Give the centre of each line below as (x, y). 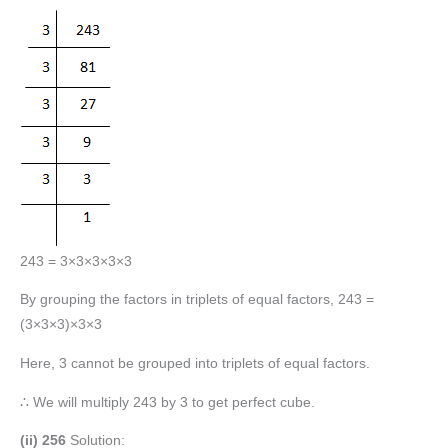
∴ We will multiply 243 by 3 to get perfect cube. (167, 402)
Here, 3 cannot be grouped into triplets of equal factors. (195, 364)
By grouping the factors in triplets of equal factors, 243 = (197, 300)
